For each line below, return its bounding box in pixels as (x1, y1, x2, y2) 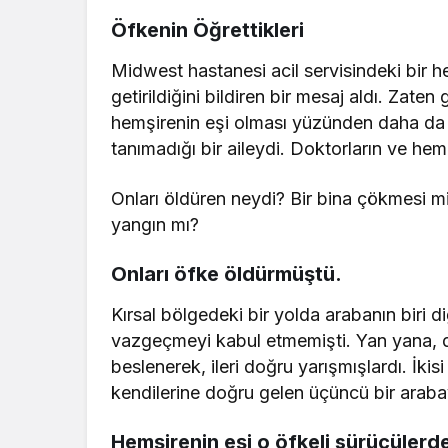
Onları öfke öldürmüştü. (111, 262, 342, 287)
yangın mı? (111, 214, 200, 236)
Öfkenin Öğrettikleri (111, 18, 304, 43)
